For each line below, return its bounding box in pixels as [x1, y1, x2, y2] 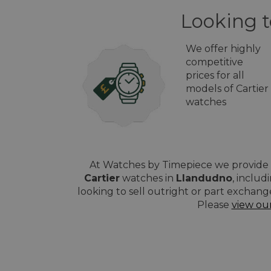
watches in [120, 172, 176, 184]
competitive [186, 56, 243, 68]
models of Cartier [186, 83, 269, 94]
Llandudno [176, 172, 232, 184]
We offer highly [186, 43, 261, 54]
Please [197, 199, 232, 211]
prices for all [186, 70, 244, 81]
